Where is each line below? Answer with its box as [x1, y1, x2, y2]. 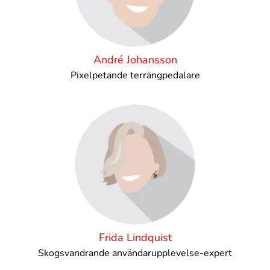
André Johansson [93, 52, 177, 67]
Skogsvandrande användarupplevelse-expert [38, 246, 232, 260]
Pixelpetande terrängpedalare [70, 69, 200, 82]
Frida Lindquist [98, 230, 172, 245]
